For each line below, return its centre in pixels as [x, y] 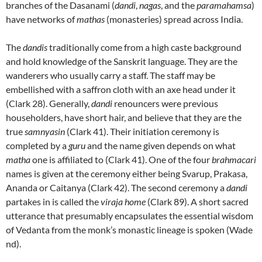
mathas [91, 19]
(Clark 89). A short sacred [197, 201]
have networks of [41, 19]
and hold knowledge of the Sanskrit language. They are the [122, 61]
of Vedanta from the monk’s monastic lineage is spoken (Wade [129, 230]
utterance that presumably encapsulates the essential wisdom [130, 216]
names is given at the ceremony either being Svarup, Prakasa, [127, 173]
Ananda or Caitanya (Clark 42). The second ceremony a [116, 187]
